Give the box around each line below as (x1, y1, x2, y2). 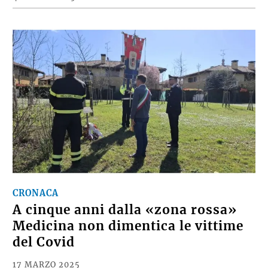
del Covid (13, 234, 75, 250)
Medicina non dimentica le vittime (13, 218, 244, 234)
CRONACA (13, 187, 59, 199)
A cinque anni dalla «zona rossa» (13, 202, 237, 218)
